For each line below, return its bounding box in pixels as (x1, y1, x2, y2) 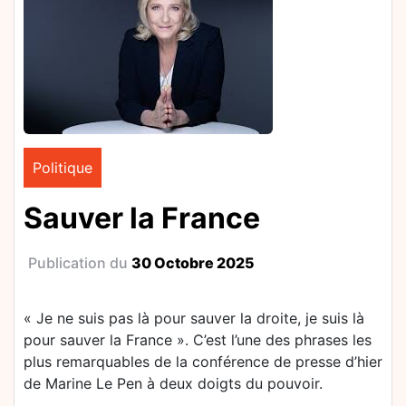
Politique (33, 159, 92, 177)
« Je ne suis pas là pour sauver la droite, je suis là (24, 309, 364, 327)
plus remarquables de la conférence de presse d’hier (24, 353, 382, 371)
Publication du (28, 254, 131, 272)
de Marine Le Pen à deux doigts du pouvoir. (24, 374, 323, 392)
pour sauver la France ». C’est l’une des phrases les (24, 331, 372, 349)
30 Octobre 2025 (131, 254, 255, 272)
